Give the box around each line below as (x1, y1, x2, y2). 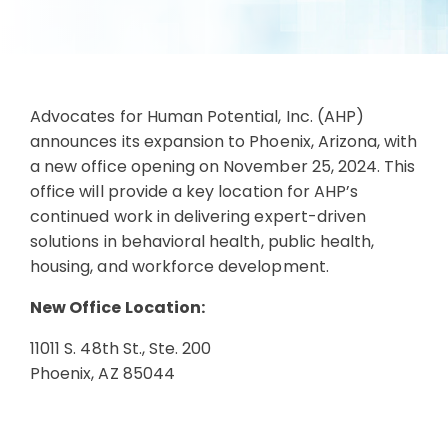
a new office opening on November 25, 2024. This (30, 155, 416, 178)
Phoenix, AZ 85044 (30, 362, 175, 385)
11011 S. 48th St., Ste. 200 (30, 337, 212, 360)
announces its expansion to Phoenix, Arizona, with (30, 130, 418, 153)
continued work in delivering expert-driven (30, 205, 367, 228)
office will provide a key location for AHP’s (30, 180, 359, 203)
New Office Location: (30, 296, 205, 319)
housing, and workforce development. (30, 255, 329, 278)
